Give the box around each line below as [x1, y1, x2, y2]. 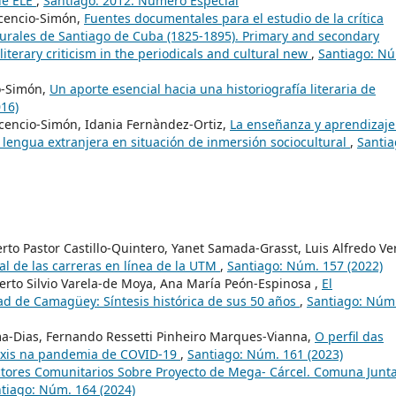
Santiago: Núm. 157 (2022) [227, 257, 383, 275]
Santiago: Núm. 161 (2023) [187, 346, 343, 363]
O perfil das [315, 328, 384, 346]
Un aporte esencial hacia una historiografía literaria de [49, 80, 376, 98]
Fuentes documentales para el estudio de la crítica [84, 10, 384, 27]
